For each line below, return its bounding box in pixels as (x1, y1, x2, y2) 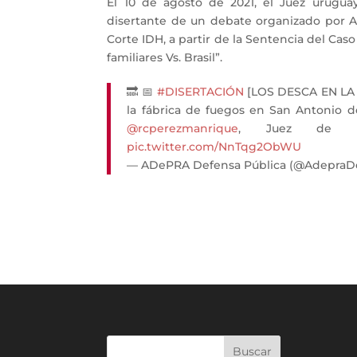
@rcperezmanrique (127, 120, 239, 135)
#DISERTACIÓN (156, 84, 244, 99)
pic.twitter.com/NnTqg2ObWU (127, 139, 302, 154)
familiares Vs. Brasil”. (107, 49, 223, 65)
